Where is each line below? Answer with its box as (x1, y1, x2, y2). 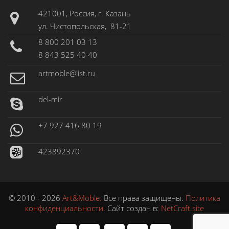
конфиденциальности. (25, 203, 107, 214)
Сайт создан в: (107, 203, 161, 214)
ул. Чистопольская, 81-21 (38, 21, 131, 32)
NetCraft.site (161, 203, 204, 214)
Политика (186, 193, 220, 203)
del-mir (38, 94, 62, 105)
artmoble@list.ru (38, 68, 95, 79)
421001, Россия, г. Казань (38, 8, 131, 19)
